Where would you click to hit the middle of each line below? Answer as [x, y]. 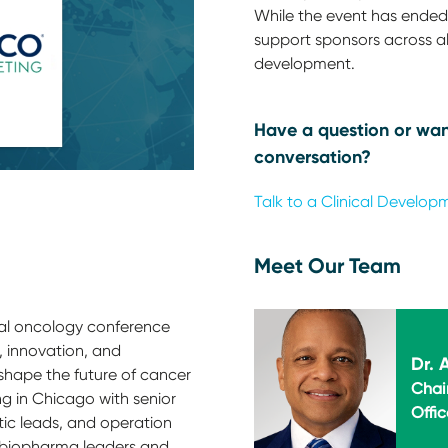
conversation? [312, 156]
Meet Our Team [327, 266]
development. [304, 63]
